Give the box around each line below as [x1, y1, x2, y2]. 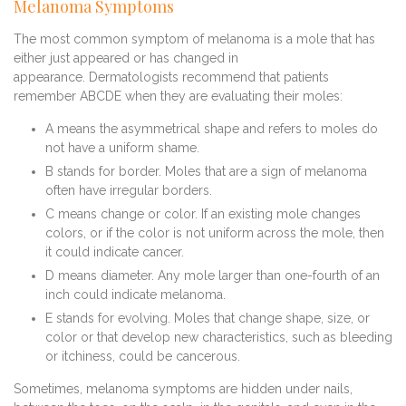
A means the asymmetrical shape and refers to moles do [45, 121, 378, 136]
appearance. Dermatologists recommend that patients [14, 69, 329, 84]
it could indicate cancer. [45, 244, 184, 259]
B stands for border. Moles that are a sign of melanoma [45, 163, 367, 179]
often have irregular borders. [45, 182, 212, 198]
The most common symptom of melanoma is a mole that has [14, 31, 375, 46]
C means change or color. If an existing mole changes [45, 206, 361, 221]
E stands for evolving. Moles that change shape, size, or [45, 310, 370, 325]
